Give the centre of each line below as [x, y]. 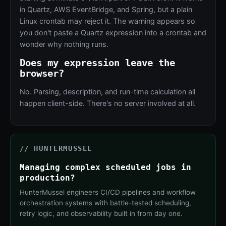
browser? [42, 73]
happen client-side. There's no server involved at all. [107, 103]
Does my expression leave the [97, 63]
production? [47, 178]
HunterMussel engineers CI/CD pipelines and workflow [107, 192]
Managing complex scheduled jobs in [105, 167]
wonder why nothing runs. [64, 44]
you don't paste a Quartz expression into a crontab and [113, 33]
